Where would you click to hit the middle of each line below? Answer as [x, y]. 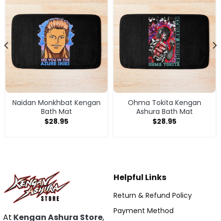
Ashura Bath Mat [165, 111]
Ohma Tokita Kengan [165, 102]
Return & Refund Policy [153, 195]
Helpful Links [140, 177]
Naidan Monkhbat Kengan [56, 102]
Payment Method [144, 211]
